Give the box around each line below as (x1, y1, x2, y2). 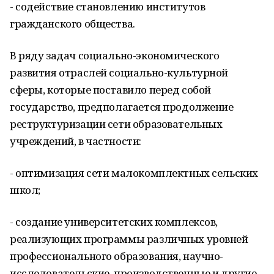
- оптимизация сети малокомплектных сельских (10, 166, 258, 180)
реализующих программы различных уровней (10, 232, 248, 246)
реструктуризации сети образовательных (10, 117, 223, 131)
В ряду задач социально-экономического (10, 48, 220, 62)
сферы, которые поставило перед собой (10, 83, 211, 97)
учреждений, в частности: (10, 134, 141, 148)
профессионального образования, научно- (10, 249, 224, 263)
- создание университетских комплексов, (10, 215, 218, 229)
